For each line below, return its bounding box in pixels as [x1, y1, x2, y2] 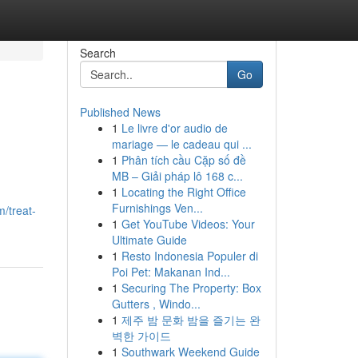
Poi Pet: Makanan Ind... [111, 264, 230, 280]
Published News [79, 104, 161, 120]
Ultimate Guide [111, 232, 187, 248]
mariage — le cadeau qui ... [111, 136, 252, 152]
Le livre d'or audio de [121, 120, 228, 136]
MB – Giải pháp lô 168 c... [111, 168, 243, 184]
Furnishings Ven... [111, 200, 203, 216]
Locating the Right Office [121, 184, 246, 200]
